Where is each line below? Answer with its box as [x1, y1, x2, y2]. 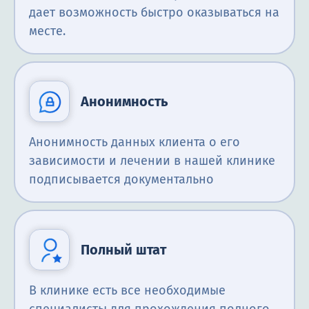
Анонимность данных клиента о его [29, 134, 240, 150]
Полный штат [81, 241, 167, 259]
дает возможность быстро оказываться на [29, 5, 279, 21]
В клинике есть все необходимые [29, 283, 226, 299]
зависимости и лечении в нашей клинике [29, 153, 275, 169]
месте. [29, 23, 66, 39]
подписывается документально [29, 172, 214, 188]
